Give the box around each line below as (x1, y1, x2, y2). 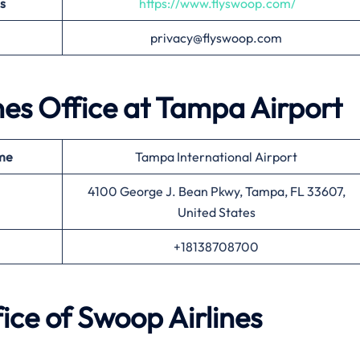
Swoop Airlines (77, 298, 262, 335)
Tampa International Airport (135, 149, 297, 166)
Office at (32, 89, 155, 126)
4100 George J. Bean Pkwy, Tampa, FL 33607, (87, 183, 346, 200)
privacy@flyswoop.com (150, 30, 282, 47)
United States (177, 204, 256, 221)
